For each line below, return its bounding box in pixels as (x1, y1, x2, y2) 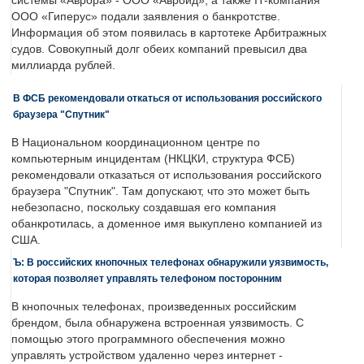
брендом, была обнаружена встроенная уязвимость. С (11, 317, 304, 330)
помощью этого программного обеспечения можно (11, 333, 285, 346)
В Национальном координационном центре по (11, 136, 260, 149)
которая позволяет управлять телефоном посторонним (13, 273, 282, 284)
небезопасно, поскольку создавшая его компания (11, 201, 276, 214)
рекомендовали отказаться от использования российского (11, 169, 322, 182)
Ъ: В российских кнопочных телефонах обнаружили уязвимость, (13, 257, 328, 268)
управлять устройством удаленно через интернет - (11, 349, 283, 362)
